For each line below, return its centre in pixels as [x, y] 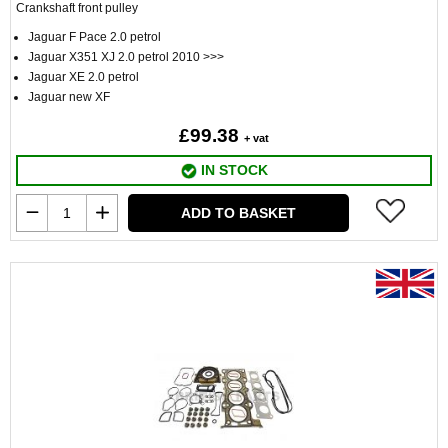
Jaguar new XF [69, 97]
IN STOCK [232, 170]
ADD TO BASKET [238, 213]
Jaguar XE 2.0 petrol [83, 77]
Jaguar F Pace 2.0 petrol [94, 37]
